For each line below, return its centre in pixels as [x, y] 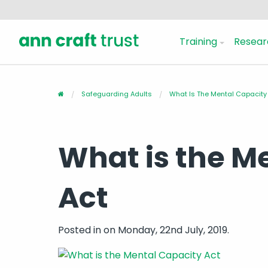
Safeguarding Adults [117, 94]
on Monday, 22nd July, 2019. [166, 230]
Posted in [81, 230]
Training [198, 41]
